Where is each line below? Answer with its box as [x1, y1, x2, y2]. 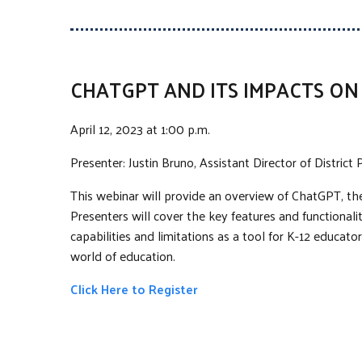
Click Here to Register [70, 276, 198, 301]
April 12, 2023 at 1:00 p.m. [70, 116, 210, 141]
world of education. [70, 243, 175, 267]
